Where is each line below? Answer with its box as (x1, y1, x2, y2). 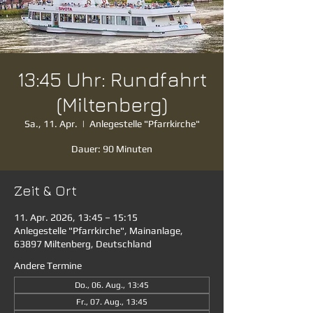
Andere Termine (14, 260, 82, 271)
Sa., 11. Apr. (24, 118, 78, 129)
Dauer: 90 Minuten (71, 143, 152, 154)
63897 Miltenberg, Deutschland (14, 238, 152, 249)
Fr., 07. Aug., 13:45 (76, 297, 147, 307)
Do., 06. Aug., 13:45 (75, 280, 149, 290)
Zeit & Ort (14, 182, 77, 198)
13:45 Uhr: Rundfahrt (17, 68, 207, 91)
